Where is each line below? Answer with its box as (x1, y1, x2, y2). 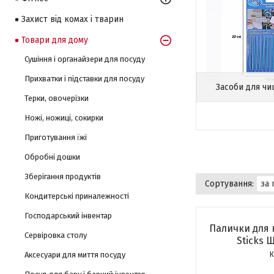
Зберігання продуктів (24, 172, 101, 181)
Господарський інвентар (24, 211, 112, 220)
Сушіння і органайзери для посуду (24, 54, 145, 64)
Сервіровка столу (24, 231, 87, 240)
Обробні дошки (24, 152, 80, 161)
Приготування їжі (24, 133, 87, 142)
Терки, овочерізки (24, 94, 89, 103)
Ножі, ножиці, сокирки (24, 113, 103, 122)
